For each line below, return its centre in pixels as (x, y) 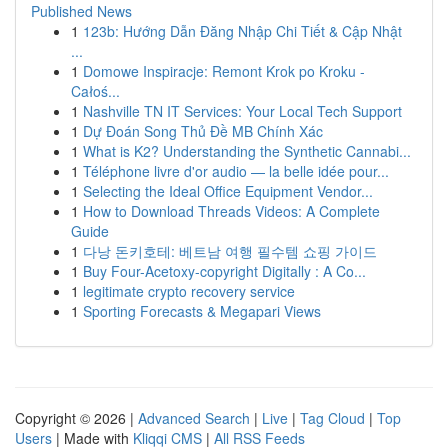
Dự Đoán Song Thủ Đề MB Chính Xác (203, 131)
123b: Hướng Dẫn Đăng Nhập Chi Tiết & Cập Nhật (242, 31)
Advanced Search (194, 418)
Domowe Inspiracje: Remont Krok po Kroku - (224, 71)
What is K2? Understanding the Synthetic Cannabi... (247, 151)
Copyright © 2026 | (76, 418)
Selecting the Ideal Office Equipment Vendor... (228, 191)
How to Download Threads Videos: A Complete (231, 211)
